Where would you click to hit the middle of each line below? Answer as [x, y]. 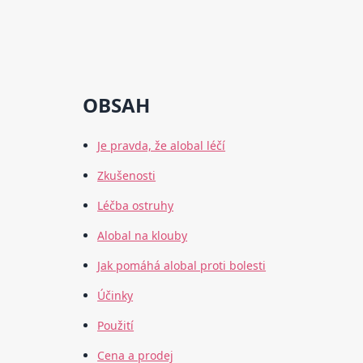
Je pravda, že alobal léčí [162, 146]
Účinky [115, 296]
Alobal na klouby [143, 236]
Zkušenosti [127, 176]
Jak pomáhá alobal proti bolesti [182, 266]
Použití [116, 326]
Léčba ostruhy [136, 206]
